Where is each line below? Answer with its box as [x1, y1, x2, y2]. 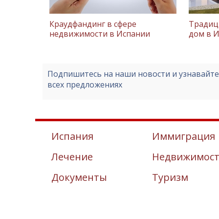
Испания [51, 129, 93, 143]
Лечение [51, 150, 93, 163]
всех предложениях [47, 79, 122, 90]
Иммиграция [152, 129, 215, 143]
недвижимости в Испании [49, 28, 150, 39]
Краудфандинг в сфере [49, 18, 136, 29]
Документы [51, 170, 107, 184]
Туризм [152, 170, 188, 184]
